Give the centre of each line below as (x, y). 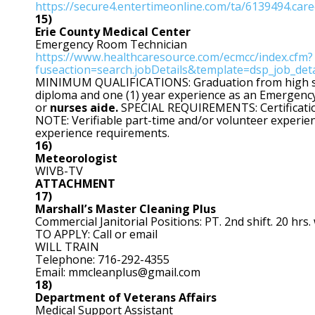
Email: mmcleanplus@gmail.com (118, 272)
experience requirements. (102, 133)
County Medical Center (125, 31)
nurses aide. (84, 107)
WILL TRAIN (67, 246)
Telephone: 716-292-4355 (102, 259)
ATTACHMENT (75, 183)
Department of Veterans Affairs (126, 297)
